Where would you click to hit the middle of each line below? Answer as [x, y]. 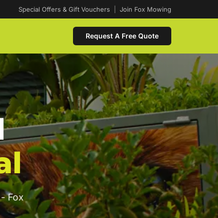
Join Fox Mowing [145, 9]
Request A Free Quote [122, 36]
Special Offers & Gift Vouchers [64, 9]
